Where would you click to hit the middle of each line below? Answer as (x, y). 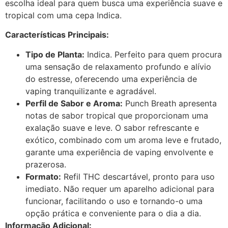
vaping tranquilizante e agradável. (91, 91)
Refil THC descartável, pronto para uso (138, 176)
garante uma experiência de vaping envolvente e (119, 152)
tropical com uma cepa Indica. (63, 15)
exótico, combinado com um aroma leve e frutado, (123, 140)
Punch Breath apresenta (170, 103)
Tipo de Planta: (55, 54)
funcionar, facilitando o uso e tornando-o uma (114, 201)
